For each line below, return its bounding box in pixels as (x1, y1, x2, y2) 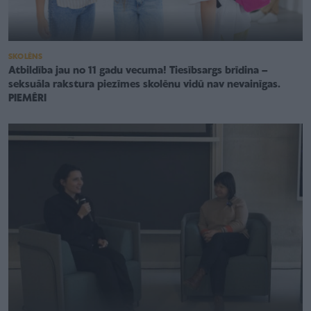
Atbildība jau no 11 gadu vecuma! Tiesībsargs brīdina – (8, 65, 268, 76)
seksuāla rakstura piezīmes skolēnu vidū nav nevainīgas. (8, 78, 280, 90)
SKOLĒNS (8, 52, 43, 61)
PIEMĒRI (8, 92, 47, 104)
